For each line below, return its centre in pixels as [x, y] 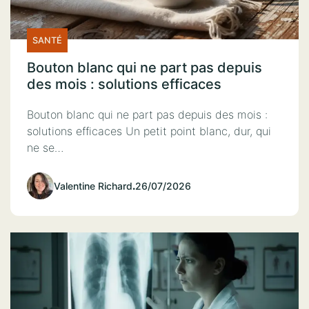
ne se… [45, 147]
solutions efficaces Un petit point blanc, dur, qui [149, 131]
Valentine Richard [93, 186]
